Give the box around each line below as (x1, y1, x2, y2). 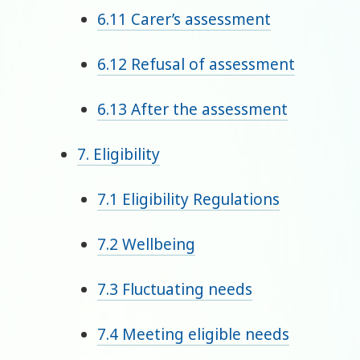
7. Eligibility (76, 144, 160, 166)
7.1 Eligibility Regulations (97, 189, 280, 211)
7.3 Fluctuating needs (97, 279, 253, 301)
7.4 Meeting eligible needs (97, 324, 290, 346)
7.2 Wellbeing (97, 234, 196, 256)
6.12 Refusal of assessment (97, 54, 296, 76)
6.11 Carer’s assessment (97, 9, 272, 31)
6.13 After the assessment (97, 99, 288, 121)
